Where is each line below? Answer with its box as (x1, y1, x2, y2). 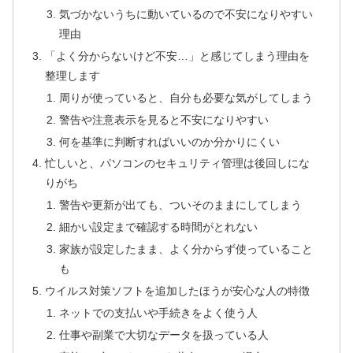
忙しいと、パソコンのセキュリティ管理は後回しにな (45, 157, 310, 170)
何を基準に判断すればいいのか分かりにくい (58, 135, 280, 148)
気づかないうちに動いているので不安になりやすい (58, 8, 313, 21)
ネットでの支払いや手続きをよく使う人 (58, 306, 258, 319)
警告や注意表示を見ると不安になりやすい (58, 113, 269, 126)
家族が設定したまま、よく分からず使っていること (58, 243, 313, 256)
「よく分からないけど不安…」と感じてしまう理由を (45, 49, 310, 62)
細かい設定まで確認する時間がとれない (58, 221, 258, 234)
